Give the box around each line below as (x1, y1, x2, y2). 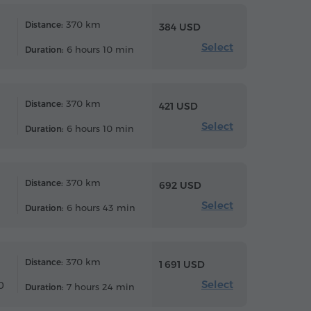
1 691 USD (159, 258, 205, 271)
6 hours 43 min (64, 202, 135, 213)
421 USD (159, 99, 198, 112)
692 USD (159, 178, 201, 192)
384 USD (159, 20, 201, 33)
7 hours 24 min (64, 281, 135, 292)
